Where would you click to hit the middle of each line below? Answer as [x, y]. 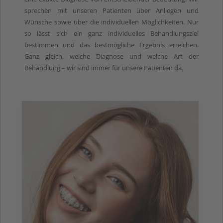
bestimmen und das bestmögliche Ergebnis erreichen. [111, 45]
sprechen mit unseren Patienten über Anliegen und [111, 10]
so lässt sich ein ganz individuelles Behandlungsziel [111, 33]
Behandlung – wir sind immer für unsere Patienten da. [104, 67]
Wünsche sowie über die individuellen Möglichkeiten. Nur [111, 22]
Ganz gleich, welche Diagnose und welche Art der [111, 56]
